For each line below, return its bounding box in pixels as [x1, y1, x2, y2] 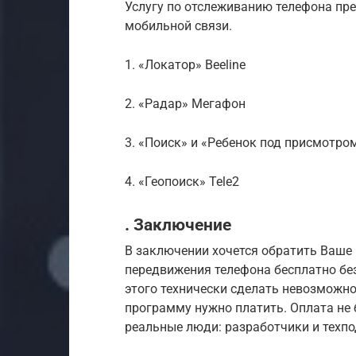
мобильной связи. [125, 17, 232, 33]
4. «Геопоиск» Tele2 [125, 173, 239, 189]
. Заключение [125, 215, 231, 234]
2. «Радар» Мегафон [125, 95, 246, 111]
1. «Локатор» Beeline [125, 56, 246, 72]
